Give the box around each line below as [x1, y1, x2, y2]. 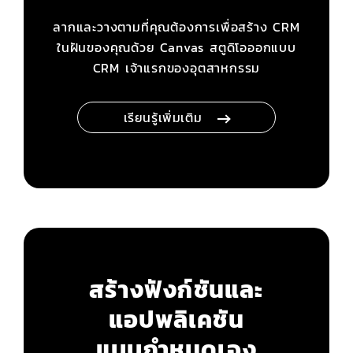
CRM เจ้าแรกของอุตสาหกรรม [92, 58, 261, 78]
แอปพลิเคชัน [109, 302, 244, 338]
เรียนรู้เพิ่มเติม [123, 108, 203, 128]
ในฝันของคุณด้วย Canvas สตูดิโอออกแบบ [57, 38, 296, 58]
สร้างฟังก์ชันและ [89, 272, 264, 308]
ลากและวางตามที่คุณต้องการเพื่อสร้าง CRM [53, 17, 300, 37]
